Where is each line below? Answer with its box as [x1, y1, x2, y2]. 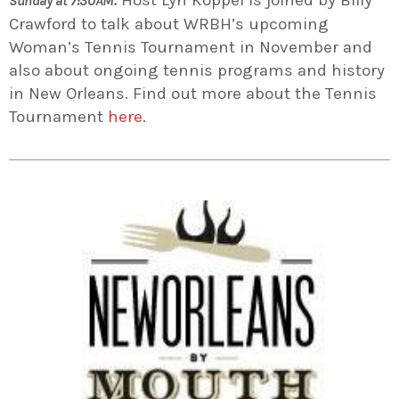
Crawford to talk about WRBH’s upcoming [9, 13, 329, 34]
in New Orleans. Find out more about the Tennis [9, 83, 377, 103]
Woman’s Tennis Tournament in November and [9, 37, 372, 57]
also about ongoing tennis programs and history [9, 60, 385, 80]
